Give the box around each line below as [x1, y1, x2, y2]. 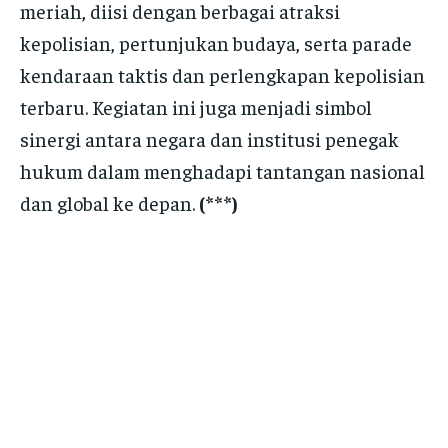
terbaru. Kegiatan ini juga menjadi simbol [20, 93, 372, 119]
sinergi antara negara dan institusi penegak [20, 125, 399, 151]
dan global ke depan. [20, 189, 199, 215]
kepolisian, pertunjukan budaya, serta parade [20, 29, 412, 55]
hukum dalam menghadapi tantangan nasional [20, 157, 425, 183]
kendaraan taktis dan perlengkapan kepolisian [20, 61, 425, 87]
